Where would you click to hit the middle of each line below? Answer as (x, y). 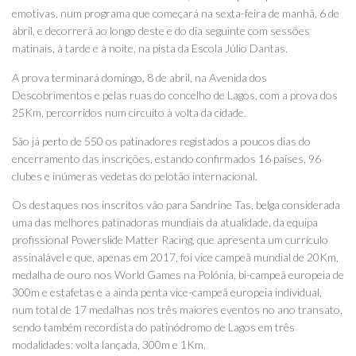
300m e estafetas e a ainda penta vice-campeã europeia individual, (167, 292)
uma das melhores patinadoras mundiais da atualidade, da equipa (165, 222)
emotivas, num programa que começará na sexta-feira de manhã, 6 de (176, 14)
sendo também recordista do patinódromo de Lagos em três (153, 327)
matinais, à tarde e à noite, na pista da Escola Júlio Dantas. (150, 48)
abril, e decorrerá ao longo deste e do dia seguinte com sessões (161, 31)
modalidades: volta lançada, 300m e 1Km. (109, 344)
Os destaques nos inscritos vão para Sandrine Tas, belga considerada (176, 204)
